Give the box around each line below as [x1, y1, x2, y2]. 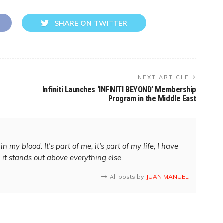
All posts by [110, 172, 144, 180]
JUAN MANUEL [146, 172, 189, 180]
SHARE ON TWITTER [54, 18, 127, 28]
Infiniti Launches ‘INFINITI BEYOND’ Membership [42, 84, 196, 94]
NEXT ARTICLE [138, 73, 189, 81]
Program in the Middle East [108, 93, 196, 103]
